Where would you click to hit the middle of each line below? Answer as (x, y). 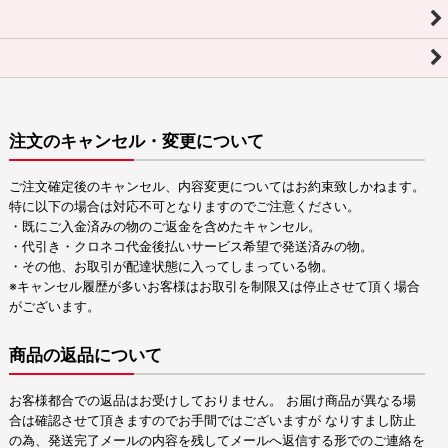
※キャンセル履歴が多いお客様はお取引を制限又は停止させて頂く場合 (215, 287)
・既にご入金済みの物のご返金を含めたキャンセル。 (165, 227)
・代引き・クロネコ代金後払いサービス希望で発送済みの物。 (191, 247)
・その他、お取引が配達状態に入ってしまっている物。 (172, 267)
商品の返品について (86, 355)
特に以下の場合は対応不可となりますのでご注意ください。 (185, 207)
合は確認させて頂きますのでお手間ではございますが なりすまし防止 (213, 421)
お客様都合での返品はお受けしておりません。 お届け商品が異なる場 (213, 401)
